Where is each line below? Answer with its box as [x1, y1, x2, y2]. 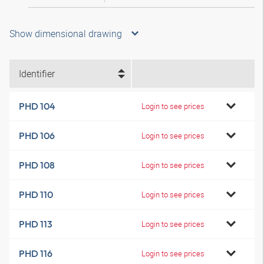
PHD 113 [19, 218, 52, 230]
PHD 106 [19, 130, 55, 141]
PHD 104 [19, 100, 55, 112]
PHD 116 [19, 247, 52, 259]
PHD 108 [19, 159, 55, 171]
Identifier [19, 67, 55, 80]
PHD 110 [19, 189, 53, 200]
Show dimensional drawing [9, 27, 122, 40]
